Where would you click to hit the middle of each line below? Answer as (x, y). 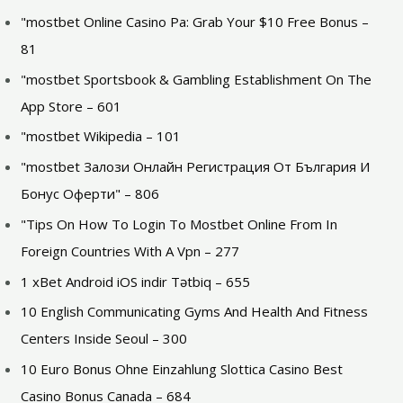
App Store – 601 (72, 106)
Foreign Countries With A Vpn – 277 (130, 251)
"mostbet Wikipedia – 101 (101, 136)
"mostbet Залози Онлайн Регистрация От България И (196, 166)
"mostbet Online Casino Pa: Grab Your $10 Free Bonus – (195, 21)
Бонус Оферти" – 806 (90, 193)
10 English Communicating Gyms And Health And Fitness (195, 312)
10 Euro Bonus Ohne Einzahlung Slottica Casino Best (182, 369)
